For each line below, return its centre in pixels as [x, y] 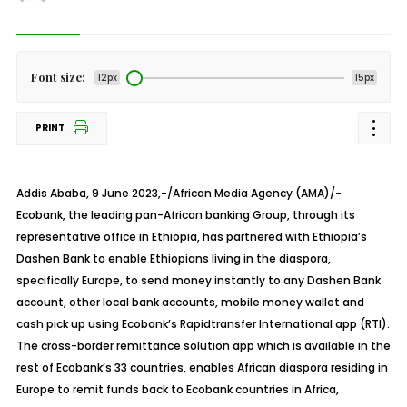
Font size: [58, 77]
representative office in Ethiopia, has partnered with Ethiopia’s [191, 237]
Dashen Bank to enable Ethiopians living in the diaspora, [173, 258]
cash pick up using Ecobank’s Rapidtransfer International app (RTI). [203, 324]
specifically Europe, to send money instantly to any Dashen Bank [198, 280]
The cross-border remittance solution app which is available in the [203, 346]
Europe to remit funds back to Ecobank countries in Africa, [177, 389]
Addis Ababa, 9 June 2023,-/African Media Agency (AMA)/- [179, 193]
